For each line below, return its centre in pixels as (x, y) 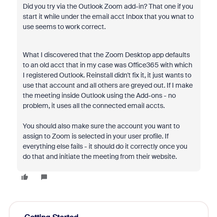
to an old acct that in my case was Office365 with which (107, 65)
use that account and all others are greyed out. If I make (108, 85)
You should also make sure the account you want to (101, 126)
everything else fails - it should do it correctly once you (105, 146)
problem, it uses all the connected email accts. (94, 106)
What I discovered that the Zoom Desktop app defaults (106, 55)
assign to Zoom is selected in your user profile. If (95, 136)
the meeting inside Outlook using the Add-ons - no (99, 95)
